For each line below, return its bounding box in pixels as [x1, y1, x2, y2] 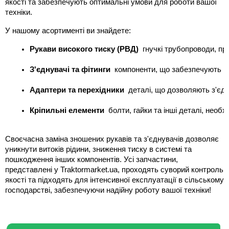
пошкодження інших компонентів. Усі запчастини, [5, 155, 178, 164]
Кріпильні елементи [30, 106, 104, 115]
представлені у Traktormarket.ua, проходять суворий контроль [5, 166, 223, 174]
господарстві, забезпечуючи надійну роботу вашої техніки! [5, 186, 211, 195]
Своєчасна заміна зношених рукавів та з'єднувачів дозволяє [5, 135, 219, 144]
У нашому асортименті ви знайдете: [5, 27, 131, 35]
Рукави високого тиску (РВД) [30, 45, 139, 54]
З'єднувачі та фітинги [30, 65, 110, 74]
